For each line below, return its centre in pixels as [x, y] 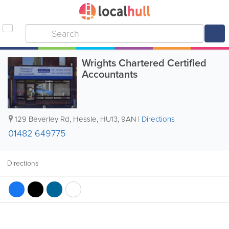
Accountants [109, 74]
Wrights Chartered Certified [144, 63]
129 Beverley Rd [42, 119]
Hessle [85, 119]
